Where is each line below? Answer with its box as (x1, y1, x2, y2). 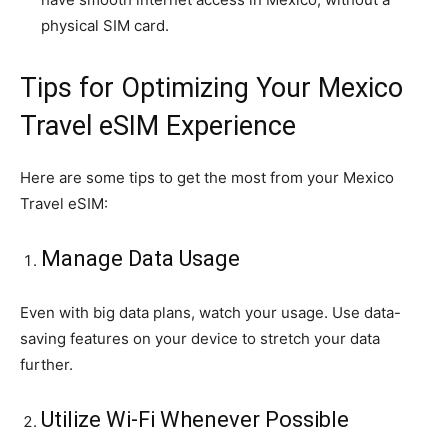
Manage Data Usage (41, 246, 240, 272)
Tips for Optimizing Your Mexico (20, 72, 403, 105)
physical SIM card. (41, 16, 169, 36)
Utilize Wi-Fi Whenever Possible (41, 407, 349, 433)
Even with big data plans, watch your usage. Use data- (20, 303, 401, 323)
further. (20, 355, 73, 375)
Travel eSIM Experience (20, 110, 296, 143)
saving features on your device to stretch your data (20, 329, 380, 349)
